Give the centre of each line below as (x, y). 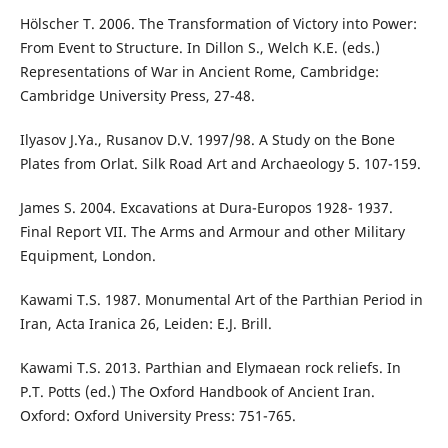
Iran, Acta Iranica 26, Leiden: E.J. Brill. (145, 323)
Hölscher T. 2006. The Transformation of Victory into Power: (218, 23)
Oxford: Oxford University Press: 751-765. (157, 415)
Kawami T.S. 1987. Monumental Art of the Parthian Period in (221, 299)
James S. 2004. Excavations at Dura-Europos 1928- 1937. (206, 207)
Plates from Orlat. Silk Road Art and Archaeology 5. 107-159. (220, 163)
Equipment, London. (87, 255)
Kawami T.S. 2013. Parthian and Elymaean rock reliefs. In (210, 367)
